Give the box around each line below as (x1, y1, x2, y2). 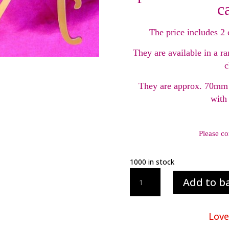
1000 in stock (129, 157, 174, 167)
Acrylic (129, 168, 154, 180)
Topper (129, 194, 157, 205)
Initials (129, 207, 155, 218)
